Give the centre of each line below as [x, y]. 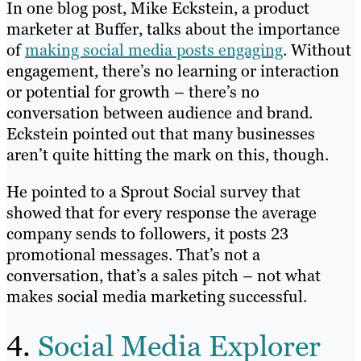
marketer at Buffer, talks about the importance [173, 29]
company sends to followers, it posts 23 [147, 234]
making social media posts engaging [154, 50]
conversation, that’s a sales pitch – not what [164, 276]
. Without [317, 50]
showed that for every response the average [162, 213]
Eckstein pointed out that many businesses [161, 134]
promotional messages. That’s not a [133, 255]
